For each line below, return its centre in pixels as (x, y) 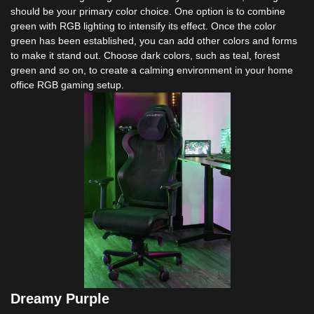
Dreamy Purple (60, 298)
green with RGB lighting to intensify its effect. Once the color (143, 26)
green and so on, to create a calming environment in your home (152, 70)
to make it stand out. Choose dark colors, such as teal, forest (145, 55)
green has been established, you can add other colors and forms (154, 40)
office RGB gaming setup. (67, 84)
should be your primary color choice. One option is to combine (148, 11)
